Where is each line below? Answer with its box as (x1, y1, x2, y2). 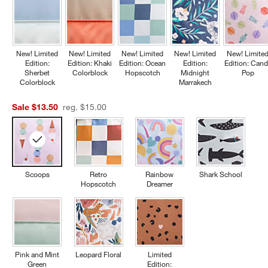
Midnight (181, 68, 210, 78)
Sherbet (25, 68, 50, 78)
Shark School (199, 169, 243, 179)
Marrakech (178, 77, 212, 87)
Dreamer (146, 179, 173, 189)
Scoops (25, 169, 50, 179)
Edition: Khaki (68, 58, 112, 68)
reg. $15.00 (80, 102, 107, 113)
